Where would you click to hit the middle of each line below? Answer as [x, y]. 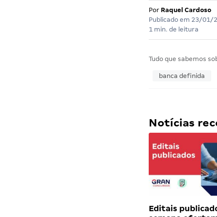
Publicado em [170, 19]
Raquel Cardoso [186, 10]
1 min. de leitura [173, 29]
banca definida [182, 76]
